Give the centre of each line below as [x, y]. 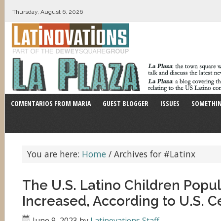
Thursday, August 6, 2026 [48, 12]
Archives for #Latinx [153, 154]
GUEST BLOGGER [126, 103]
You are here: [55, 154]
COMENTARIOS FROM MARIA [51, 103]
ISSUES [170, 103]
